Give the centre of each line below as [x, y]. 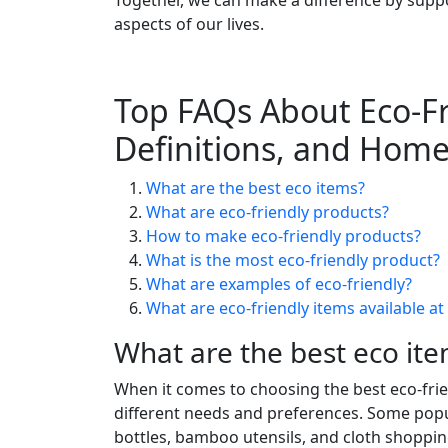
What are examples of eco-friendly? [279, 283]
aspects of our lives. [189, 23]
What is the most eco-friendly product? [293, 259]
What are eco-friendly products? [267, 211]
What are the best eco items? [255, 187]
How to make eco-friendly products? [283, 235]
